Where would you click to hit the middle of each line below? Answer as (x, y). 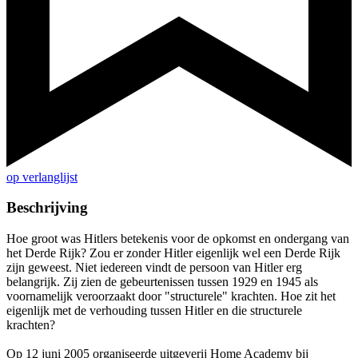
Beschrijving (47, 208)
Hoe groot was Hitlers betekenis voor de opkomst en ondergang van (178, 239)
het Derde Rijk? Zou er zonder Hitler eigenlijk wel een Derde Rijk (173, 253)
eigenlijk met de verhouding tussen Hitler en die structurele (154, 311)
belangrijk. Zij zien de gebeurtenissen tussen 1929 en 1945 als (162, 282)
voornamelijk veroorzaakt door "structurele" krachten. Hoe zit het (171, 296)
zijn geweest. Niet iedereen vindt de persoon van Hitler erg (154, 268)
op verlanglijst (42, 177)
